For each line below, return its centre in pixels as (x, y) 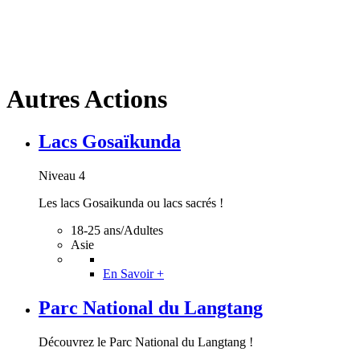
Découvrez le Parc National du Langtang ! (146, 342)
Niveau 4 (62, 176)
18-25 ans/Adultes (117, 231)
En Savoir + (133, 274)
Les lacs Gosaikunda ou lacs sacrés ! (131, 203)
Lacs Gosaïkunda (110, 142)
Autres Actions (87, 98)
